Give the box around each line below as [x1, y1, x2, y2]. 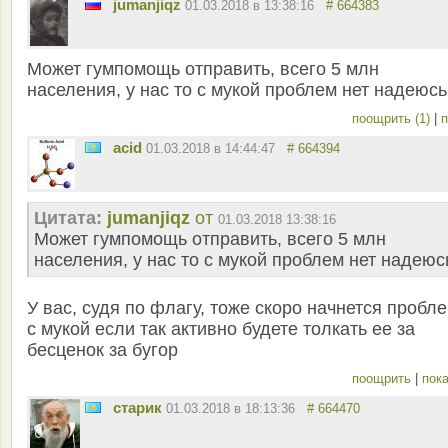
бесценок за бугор [27, 339, 178, 360]
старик [113, 398, 162, 416]
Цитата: [34, 207, 102, 228]
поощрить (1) [352, 110, 434, 126]
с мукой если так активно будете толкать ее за [27, 318, 415, 339]
